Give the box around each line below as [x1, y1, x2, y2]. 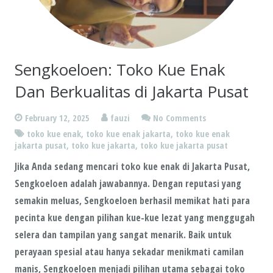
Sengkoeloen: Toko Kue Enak [15, 58, 225, 81]
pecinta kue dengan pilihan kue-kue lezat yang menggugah [15, 210, 255, 224]
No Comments [152, 112, 206, 124]
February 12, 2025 [24, 112, 90, 124]
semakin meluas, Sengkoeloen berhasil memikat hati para [15, 193, 250, 207]
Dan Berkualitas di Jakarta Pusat [15, 80, 249, 103]
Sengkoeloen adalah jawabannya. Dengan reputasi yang [15, 176, 241, 190]
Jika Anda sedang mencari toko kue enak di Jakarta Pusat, [15, 159, 250, 173]
